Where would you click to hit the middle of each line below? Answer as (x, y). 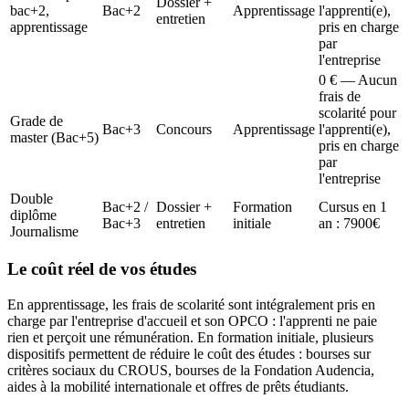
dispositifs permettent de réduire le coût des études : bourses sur (189, 354)
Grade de (37, 121)
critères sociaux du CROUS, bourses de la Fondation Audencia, (191, 371)
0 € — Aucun (358, 79)
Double (31, 198)
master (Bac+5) (54, 137)
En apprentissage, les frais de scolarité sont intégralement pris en (191, 305)
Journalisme (44, 231)
